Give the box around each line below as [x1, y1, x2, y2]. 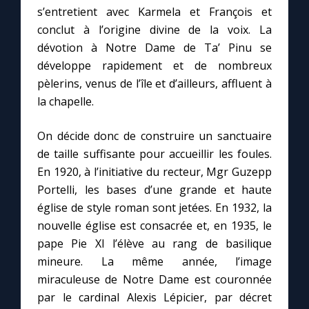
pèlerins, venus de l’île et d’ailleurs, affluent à [37, 76, 272, 91]
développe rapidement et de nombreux [37, 58, 272, 73]
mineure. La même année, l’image [37, 254, 272, 269]
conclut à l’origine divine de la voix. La [37, 22, 272, 37]
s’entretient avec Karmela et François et [37, 4, 272, 19]
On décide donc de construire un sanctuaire [37, 128, 272, 143]
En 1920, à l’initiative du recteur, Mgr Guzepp [37, 164, 272, 179]
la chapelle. [37, 94, 94, 109]
